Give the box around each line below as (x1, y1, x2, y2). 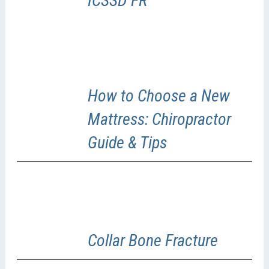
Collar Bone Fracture (87, 230, 218, 250)
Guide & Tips (87, 132, 167, 153)
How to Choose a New (87, 85, 230, 106)
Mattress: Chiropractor (87, 109, 231, 129)
